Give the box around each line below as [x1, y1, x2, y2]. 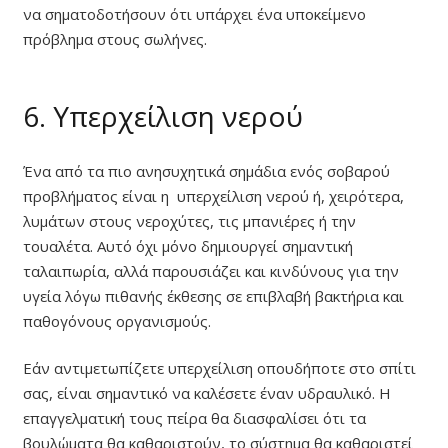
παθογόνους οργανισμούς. [22, 310, 211, 331]
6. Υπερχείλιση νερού [22, 97, 303, 136]
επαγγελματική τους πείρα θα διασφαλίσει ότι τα [22, 408, 366, 429]
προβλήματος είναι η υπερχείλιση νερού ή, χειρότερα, [22, 185, 404, 206]
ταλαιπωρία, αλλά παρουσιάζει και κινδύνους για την [22, 260, 399, 281]
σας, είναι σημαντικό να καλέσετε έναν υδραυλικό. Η [22, 383, 391, 404]
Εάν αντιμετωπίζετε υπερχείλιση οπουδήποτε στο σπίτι [22, 358, 416, 379]
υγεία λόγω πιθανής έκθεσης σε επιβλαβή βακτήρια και [22, 285, 404, 306]
